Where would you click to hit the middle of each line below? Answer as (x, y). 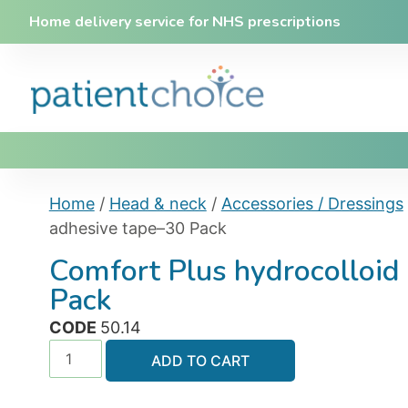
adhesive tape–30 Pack (138, 228)
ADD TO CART (200, 360)
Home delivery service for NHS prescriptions (185, 22)
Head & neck (158, 203)
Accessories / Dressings (312, 203)
